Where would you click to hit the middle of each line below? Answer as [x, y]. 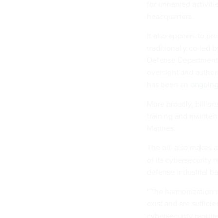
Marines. [162, 128]
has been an [169, 85]
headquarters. [171, 17]
